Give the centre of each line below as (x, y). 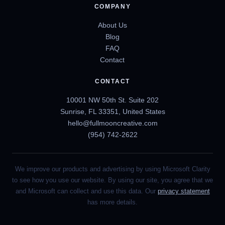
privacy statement (184, 191)
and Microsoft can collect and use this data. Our (86, 191)
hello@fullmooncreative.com (113, 123)
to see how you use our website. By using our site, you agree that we (113, 180)
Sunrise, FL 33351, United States (113, 111)
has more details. (113, 202)
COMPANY (113, 6)
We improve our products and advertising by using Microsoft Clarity (113, 169)
